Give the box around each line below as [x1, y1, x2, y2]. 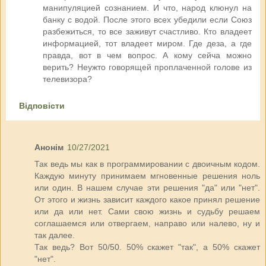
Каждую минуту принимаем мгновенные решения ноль [34, 171, 260, 181]
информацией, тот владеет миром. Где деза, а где [43, 39, 252, 49]
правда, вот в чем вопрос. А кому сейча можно [43, 50, 252, 61]
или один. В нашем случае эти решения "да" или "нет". [34, 183, 260, 193]
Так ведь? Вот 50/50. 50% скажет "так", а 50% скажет [34, 242, 260, 252]
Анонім [34, 142, 64, 153]
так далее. [34, 230, 75, 240]
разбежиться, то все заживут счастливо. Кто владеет [43, 27, 252, 37]
